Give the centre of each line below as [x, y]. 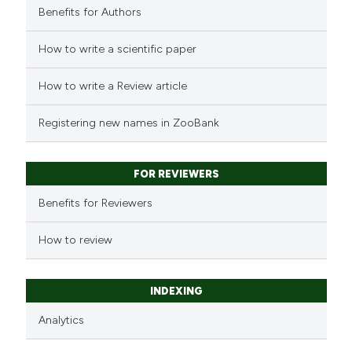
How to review [76, 240]
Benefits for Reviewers [96, 203]
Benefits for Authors [90, 13]
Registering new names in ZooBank [129, 123]
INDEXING [176, 291]
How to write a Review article [113, 86]
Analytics [62, 321]
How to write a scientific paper [118, 49]
